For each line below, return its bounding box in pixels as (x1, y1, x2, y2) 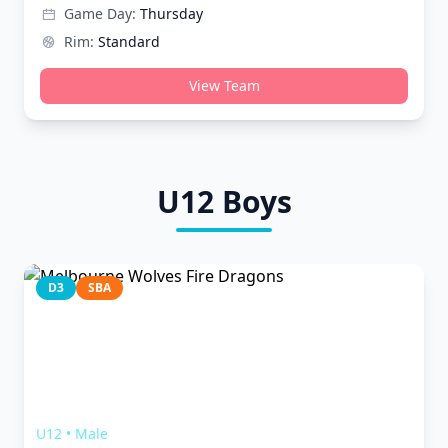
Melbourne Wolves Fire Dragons (36, 397, 321, 421)
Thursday (140, 4, 203, 23)
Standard (98, 32, 160, 51)
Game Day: (64, 4, 136, 23)
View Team (188, 76, 260, 95)
